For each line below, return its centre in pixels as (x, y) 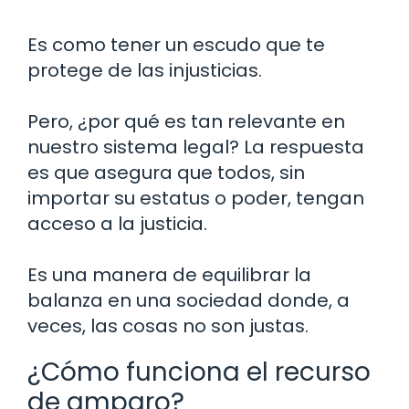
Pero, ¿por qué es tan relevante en (186, 122)
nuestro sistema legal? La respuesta (196, 147)
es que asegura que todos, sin (166, 173)
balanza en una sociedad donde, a (189, 301)
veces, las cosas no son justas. (168, 326)
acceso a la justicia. (117, 224)
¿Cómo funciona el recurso (199, 372)
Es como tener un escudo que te (176, 45)
